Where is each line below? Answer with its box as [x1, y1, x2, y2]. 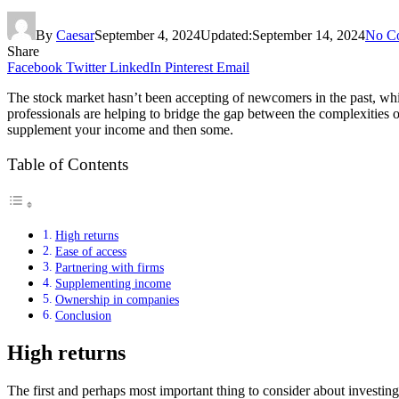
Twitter [66, 59, 106, 75]
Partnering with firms [54, 260, 164, 275]
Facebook [7, 59, 62, 75]
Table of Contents [7, 155, 128, 175]
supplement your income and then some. [7, 121, 233, 137]
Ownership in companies [54, 292, 179, 307]
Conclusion [54, 308, 111, 323]
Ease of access [54, 244, 126, 259]
